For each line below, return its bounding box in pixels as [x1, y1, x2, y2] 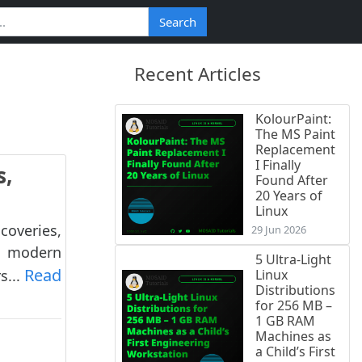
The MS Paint [255, 125, 335, 144]
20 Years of [255, 187, 322, 205]
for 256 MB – [255, 297, 332, 315]
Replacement [255, 141, 335, 159]
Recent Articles [134, 61, 261, 87]
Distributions [255, 281, 335, 300]
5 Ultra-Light [255, 250, 331, 269]
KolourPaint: [255, 110, 331, 128]
